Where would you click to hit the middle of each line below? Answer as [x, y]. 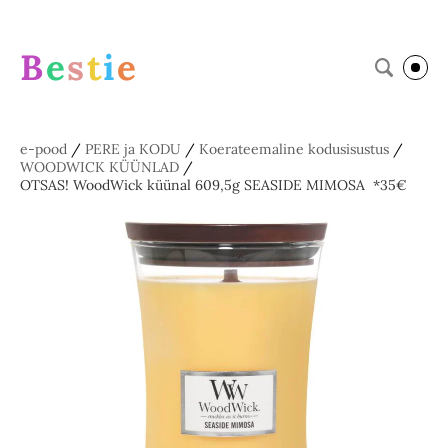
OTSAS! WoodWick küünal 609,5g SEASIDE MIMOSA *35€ [213, 185]
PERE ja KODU [133, 149]
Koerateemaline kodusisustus [294, 149]
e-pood [43, 149]
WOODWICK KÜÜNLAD [99, 167]
